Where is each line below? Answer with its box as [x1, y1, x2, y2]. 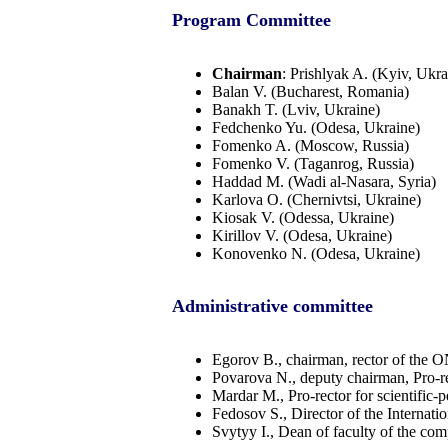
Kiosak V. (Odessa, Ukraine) [212, 208, 394, 226]
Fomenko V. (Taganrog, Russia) [212, 154, 414, 172]
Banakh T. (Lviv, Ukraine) [212, 100, 380, 118]
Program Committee [172, 10, 331, 31]
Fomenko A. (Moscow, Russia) [212, 136, 409, 154]
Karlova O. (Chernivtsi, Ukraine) [212, 190, 421, 208]
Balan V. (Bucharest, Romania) [212, 82, 409, 100]
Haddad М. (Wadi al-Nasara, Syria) [212, 172, 436, 190]
